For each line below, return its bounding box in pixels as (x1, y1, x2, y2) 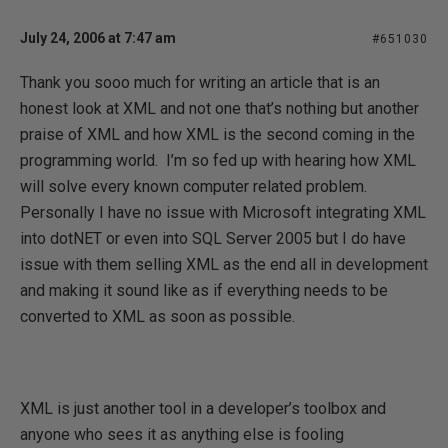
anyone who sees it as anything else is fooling (20, 424, 344, 444)
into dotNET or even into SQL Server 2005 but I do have (20, 228, 406, 248)
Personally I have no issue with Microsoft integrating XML (20, 202, 426, 222)
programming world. (20, 150, 158, 170)
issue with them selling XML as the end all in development (20, 254, 428, 274)
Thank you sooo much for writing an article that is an (20, 72, 380, 92)
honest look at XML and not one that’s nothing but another (20, 98, 419, 118)
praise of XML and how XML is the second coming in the (20, 124, 415, 144)
